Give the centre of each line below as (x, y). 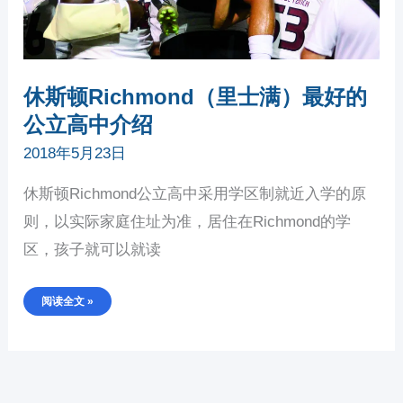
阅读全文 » (68, 302)
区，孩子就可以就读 (93, 249)
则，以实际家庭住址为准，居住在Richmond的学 (188, 221)
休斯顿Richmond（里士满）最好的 (196, 96)
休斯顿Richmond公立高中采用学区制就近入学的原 (195, 193)
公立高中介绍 (89, 124)
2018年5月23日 (75, 153)
